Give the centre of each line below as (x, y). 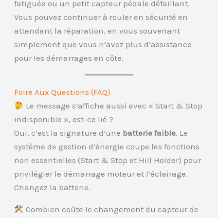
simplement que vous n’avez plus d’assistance (103, 45)
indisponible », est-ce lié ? (64, 119)
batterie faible (149, 133)
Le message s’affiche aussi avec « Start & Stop (113, 106)
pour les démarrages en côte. (69, 58)
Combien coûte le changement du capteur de (111, 209)
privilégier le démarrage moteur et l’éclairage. (101, 174)
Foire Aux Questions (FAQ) (63, 92)
